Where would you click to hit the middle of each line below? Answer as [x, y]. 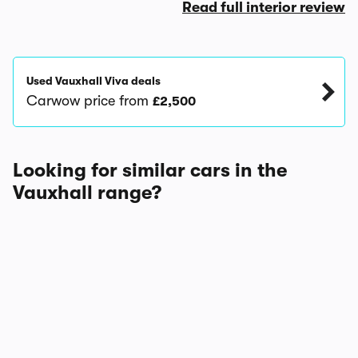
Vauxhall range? [87, 193]
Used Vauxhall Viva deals [93, 81]
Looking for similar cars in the [150, 170]
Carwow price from [89, 101]
